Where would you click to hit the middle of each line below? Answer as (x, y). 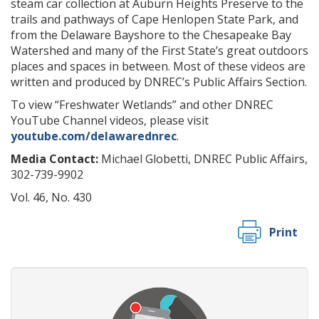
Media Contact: (54, 159)
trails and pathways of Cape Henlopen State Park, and (155, 20)
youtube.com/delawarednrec (94, 136)
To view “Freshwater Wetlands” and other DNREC (142, 105)
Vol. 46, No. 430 (51, 198)
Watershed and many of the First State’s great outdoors (159, 51)
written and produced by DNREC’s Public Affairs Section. (159, 82)
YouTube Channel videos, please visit (110, 121)
